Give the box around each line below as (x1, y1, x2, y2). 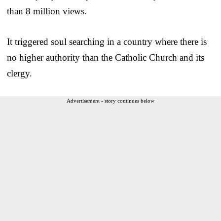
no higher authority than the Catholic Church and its (7, 52, 204, 63)
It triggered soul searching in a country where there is (7, 36, 207, 47)
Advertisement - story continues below (67, 97, 154, 104)
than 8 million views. (7, 5, 87, 16)
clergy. (7, 68, 32, 78)
